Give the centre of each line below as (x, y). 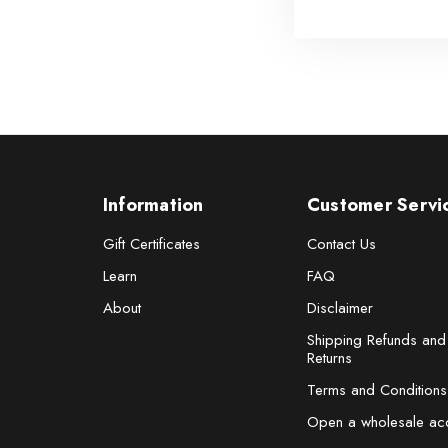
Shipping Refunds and (376, 340)
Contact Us (341, 244)
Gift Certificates (151, 244)
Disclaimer (339, 308)
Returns (329, 358)
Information (153, 205)
